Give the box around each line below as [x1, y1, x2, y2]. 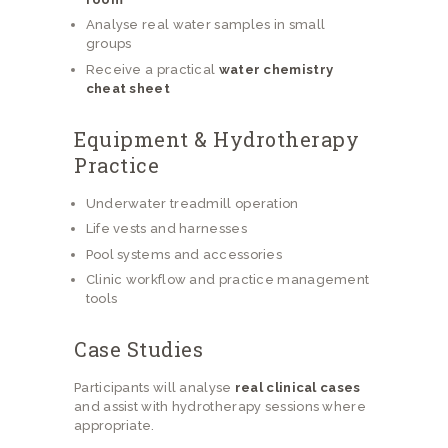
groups [85, 36, 132, 52]
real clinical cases [234, 380, 361, 396]
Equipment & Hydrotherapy [74, 125, 359, 152]
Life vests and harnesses [85, 221, 247, 237]
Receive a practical [85, 61, 219, 77]
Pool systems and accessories [85, 246, 283, 262]
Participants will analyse [74, 380, 235, 396]
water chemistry [218, 61, 334, 77]
